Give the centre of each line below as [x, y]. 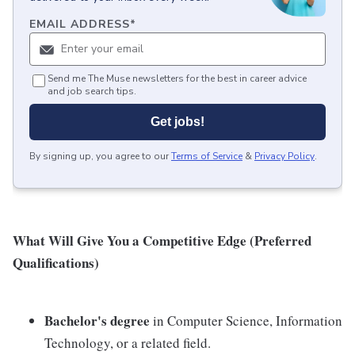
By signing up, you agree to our [99, 157]
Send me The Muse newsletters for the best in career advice [177, 79]
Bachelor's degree [99, 321]
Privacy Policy [284, 157]
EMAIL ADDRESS [80, 25]
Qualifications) [56, 263]
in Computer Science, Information [248, 321]
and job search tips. [92, 92]
